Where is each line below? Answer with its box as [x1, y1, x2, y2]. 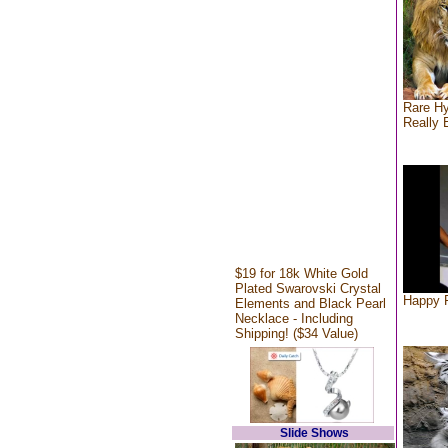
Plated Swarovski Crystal [234, 281, 381, 296]
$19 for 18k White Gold [234, 266, 368, 281]
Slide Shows [280, 426, 349, 440]
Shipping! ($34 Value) [234, 326, 358, 341]
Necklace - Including [234, 311, 353, 326]
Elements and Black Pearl [234, 296, 386, 311]
